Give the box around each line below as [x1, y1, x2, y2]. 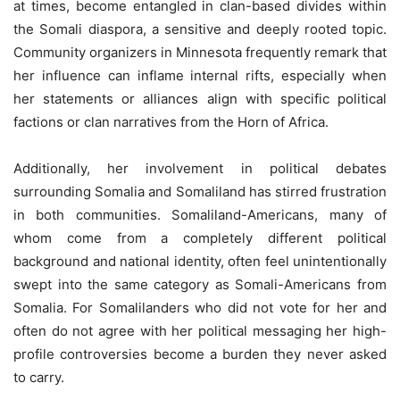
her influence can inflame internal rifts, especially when [13, 66, 387, 84]
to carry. [13, 368, 64, 386]
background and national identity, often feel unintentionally [13, 252, 387, 270]
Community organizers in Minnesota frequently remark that [13, 43, 387, 61]
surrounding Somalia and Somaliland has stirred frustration [13, 182, 387, 200]
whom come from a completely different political [13, 229, 387, 246]
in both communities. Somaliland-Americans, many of [13, 205, 387, 223]
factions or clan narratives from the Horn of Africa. [13, 112, 329, 130]
